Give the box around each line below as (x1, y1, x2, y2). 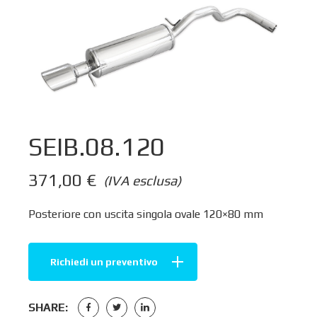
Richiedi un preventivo (50, 255, 158, 267)
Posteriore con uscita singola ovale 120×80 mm (28, 207, 263, 221)
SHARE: (28, 300, 68, 314)
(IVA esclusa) (103, 172, 181, 188)
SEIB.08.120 (28, 132, 166, 162)
